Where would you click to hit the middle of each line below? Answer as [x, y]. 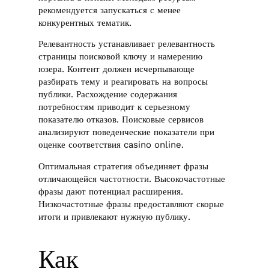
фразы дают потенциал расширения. [111, 191]
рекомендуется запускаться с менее [110, 10]
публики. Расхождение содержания [108, 95]
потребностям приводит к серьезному [115, 107]
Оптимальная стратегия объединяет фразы [124, 166]
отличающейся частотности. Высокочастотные [132, 179]
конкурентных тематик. [85, 23]
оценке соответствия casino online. [111, 145]
